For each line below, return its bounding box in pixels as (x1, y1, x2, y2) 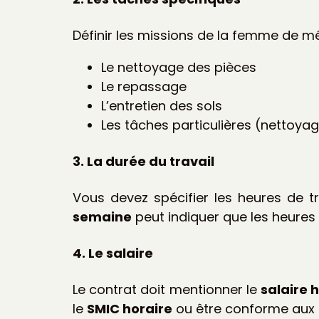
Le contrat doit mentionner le (73, 280, 261, 298)
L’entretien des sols (101, 97, 222, 115)
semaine (73, 207, 132, 226)
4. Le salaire (73, 244, 153, 262)
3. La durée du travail (73, 152, 214, 170)
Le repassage (101, 78, 187, 95)
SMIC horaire (87, 299, 172, 318)
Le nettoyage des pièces (101, 58, 256, 76)
